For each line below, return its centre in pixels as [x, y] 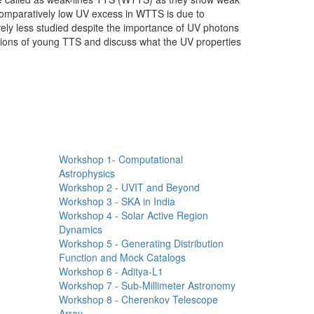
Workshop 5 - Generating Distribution [141, 243]
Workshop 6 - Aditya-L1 [111, 271]
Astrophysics [87, 173]
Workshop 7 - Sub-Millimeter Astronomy [147, 285]
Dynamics [80, 229]
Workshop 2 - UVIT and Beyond [129, 187]
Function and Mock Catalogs [122, 257]
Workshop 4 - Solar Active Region [133, 215]
